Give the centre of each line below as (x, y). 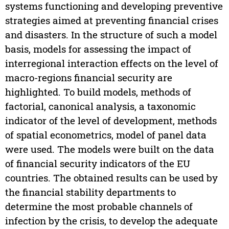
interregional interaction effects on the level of (111, 63)
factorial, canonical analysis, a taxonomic (100, 106)
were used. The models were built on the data (109, 149)
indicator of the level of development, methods (111, 121)
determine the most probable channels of (99, 207)
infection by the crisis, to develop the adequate (111, 221)
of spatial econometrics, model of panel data (106, 135)
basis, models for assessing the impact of (98, 49)
